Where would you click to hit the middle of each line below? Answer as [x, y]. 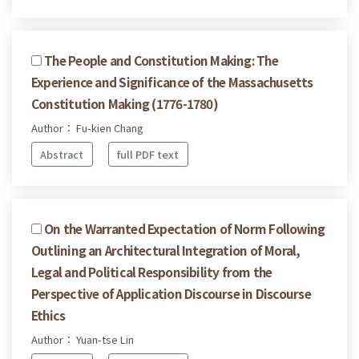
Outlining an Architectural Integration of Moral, [166, 250]
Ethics [48, 315]
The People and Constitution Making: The [161, 61]
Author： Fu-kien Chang [87, 128]
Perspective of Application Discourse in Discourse [171, 293]
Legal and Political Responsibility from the [152, 271]
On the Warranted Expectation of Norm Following [185, 228]
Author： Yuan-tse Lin [83, 339]
